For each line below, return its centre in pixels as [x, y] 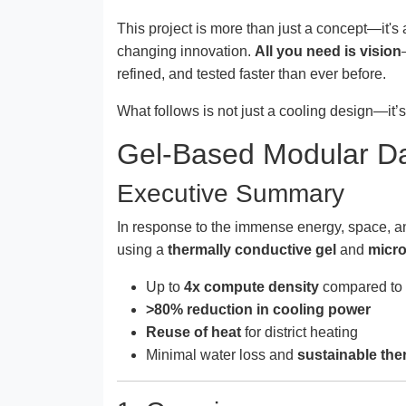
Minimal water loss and [222, 354]
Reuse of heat [193, 332]
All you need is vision [328, 51]
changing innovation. [186, 51]
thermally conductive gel [252, 249]
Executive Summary [231, 193]
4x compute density [251, 286]
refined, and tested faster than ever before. [251, 73]
